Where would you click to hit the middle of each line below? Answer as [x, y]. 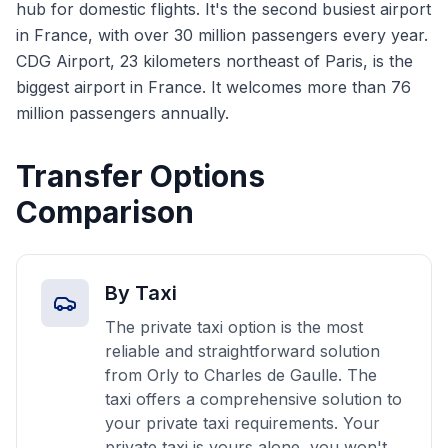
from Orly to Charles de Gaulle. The [241, 375]
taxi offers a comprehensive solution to [253, 399]
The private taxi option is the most [234, 327]
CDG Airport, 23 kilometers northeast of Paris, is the [214, 61]
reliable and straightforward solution [242, 351]
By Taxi [141, 293]
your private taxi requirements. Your [242, 423]
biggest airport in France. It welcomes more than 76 [213, 87]
